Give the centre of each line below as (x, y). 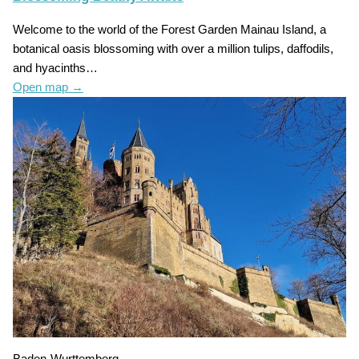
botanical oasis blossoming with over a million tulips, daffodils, (173, 49)
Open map (42, 88)
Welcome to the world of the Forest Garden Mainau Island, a (169, 30)
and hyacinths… (55, 69)
